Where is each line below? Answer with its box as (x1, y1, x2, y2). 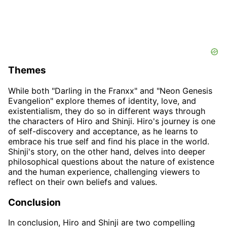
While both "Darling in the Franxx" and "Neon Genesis (8, 85, 212, 96)
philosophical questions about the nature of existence (8, 156, 214, 167)
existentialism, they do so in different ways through (8, 105, 205, 116)
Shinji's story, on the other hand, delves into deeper (8, 146, 205, 157)
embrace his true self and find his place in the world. (8, 136, 209, 146)
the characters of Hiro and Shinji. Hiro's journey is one (8, 116, 215, 126)
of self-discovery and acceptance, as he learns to (8, 126, 198, 136)
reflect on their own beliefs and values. (8, 176, 157, 187)
